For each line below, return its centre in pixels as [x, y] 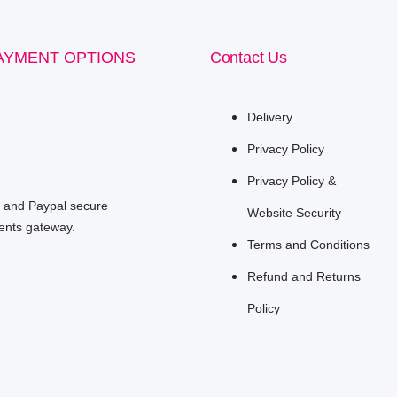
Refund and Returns [304, 276]
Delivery [269, 117]
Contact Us [249, 57]
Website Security [294, 212]
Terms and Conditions [308, 244]
